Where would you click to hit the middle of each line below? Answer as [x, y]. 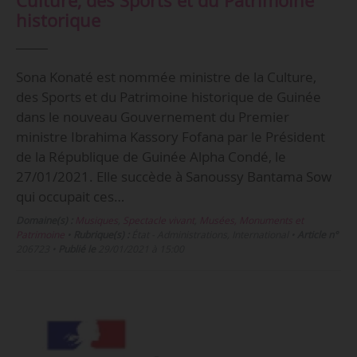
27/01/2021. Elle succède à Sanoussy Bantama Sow [173, 177]
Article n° [317, 235]
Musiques [96, 221]
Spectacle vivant [158, 221]
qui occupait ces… [70, 197]
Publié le [76, 249]
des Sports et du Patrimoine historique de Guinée [168, 97]
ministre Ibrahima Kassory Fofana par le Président [170, 137]
